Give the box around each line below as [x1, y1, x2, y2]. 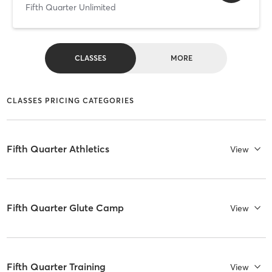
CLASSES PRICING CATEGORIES [6, 95, 134, 105]
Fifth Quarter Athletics [6, 143, 109, 155]
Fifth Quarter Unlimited [25, 2, 116, 13]
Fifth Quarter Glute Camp [6, 202, 124, 214]
